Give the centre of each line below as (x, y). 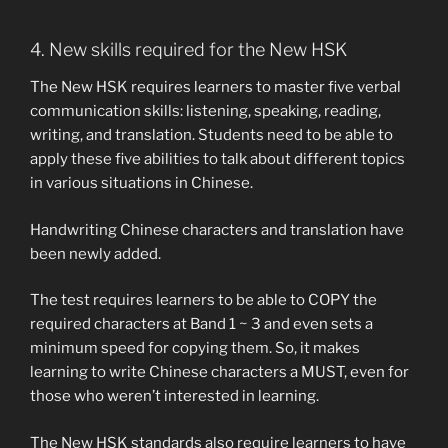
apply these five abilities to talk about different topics (217, 159)
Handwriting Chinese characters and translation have (217, 229)
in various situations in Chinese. (141, 183)
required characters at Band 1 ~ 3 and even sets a (201, 324)
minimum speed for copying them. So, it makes (195, 348)
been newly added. (95, 253)
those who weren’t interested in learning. (174, 396)
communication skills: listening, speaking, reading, (205, 111)
